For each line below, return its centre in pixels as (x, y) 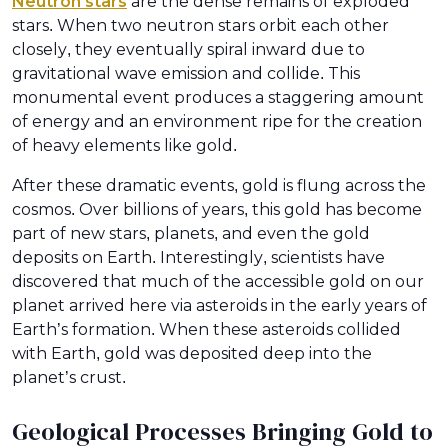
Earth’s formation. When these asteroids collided (206, 330)
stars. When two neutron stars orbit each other (200, 26)
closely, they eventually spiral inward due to (188, 50)
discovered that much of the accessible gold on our (218, 282)
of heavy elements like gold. (124, 146)
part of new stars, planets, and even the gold (191, 234)
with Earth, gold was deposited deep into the (192, 354)
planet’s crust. (69, 378)
